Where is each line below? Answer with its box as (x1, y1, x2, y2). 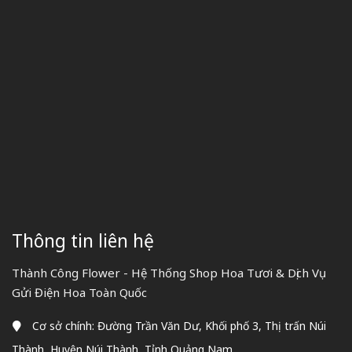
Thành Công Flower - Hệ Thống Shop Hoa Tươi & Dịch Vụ (12, 265, 326, 281)
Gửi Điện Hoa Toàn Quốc (12, 284, 147, 301)
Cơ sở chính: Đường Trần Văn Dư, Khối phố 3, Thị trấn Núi (32, 318, 326, 334)
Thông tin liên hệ (12, 227, 154, 253)
